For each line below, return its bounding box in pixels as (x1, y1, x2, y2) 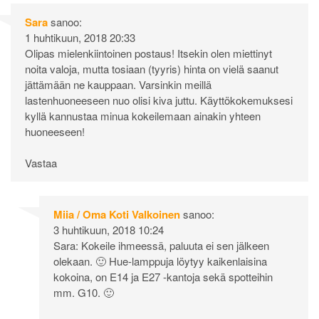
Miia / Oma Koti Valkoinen (53, 206, 180, 223)
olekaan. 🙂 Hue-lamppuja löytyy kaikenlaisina (53, 253, 267, 269)
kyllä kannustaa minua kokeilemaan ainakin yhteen (25, 108, 261, 123)
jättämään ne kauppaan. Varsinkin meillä (25, 76, 211, 92)
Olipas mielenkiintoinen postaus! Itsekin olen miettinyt (25, 45, 272, 61)
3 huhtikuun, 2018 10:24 (53, 222, 164, 238)
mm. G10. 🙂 (53, 285, 114, 300)
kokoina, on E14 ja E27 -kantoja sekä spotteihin (53, 269, 273, 285)
